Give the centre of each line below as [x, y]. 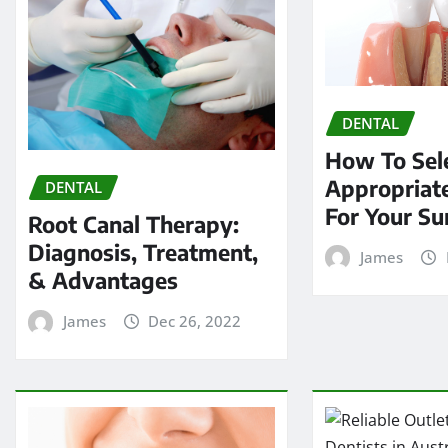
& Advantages [103, 279]
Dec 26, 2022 [195, 320]
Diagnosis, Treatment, [143, 251]
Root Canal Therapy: [133, 223]
